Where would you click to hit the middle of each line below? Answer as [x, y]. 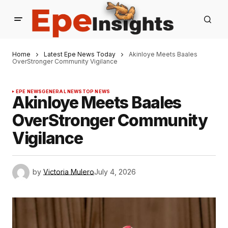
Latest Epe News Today [80, 54]
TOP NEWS [96, 91]
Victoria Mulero [69, 172]
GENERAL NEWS [62, 91]
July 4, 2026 [115, 172]
